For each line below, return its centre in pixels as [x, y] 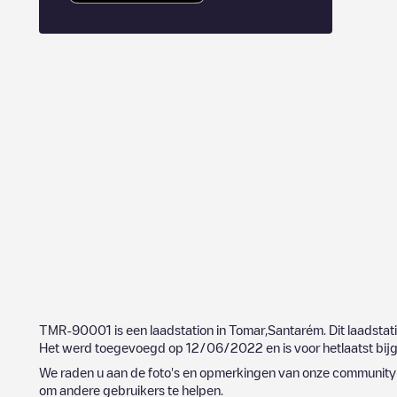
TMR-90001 [75, 330]
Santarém [296, 330]
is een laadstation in [170, 330]
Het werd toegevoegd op [113, 347]
